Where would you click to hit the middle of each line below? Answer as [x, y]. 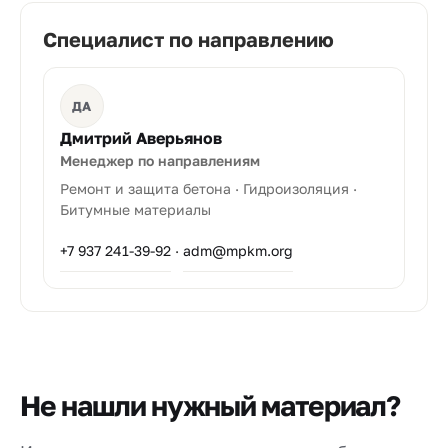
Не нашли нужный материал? [210, 405]
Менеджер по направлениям [160, 160]
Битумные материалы [135, 209]
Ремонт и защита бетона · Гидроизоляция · [208, 188]
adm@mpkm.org [238, 250]
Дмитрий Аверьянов [141, 138]
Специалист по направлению [188, 39]
